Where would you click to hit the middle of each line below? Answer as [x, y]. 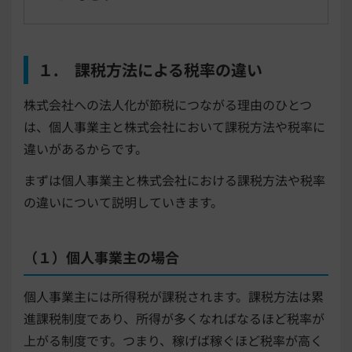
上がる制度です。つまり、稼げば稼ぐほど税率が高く [173, 340]
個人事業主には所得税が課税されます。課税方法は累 [174, 296]
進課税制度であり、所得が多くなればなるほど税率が [174, 318]
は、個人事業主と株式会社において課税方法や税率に [174, 126]
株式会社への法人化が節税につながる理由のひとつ [168, 104]
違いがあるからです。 [86, 148]
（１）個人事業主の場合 [101, 257]
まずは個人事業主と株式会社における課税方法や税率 [174, 180]
